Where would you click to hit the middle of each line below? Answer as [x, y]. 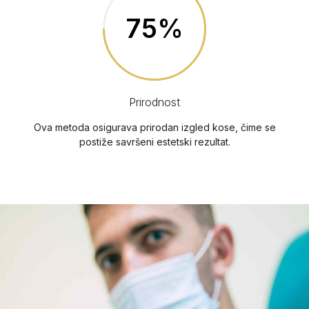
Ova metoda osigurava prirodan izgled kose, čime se [154, 127]
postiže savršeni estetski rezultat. [154, 141]
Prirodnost [154, 102]
